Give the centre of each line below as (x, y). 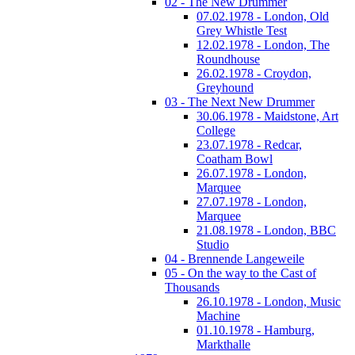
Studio (213, 244)
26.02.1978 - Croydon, (254, 73)
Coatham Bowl (235, 159)
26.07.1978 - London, (252, 173)
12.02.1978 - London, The (263, 45)
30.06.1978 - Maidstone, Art (267, 116)
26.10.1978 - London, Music (269, 302)
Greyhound (225, 88)
